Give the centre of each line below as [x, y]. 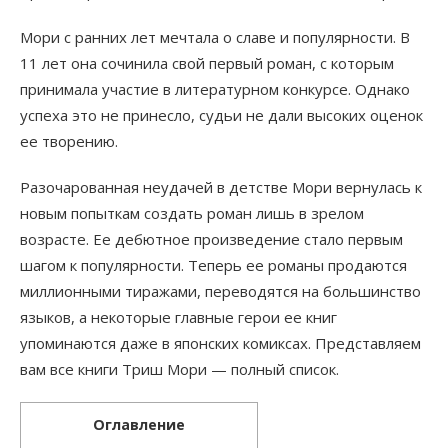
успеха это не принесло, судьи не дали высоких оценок [221, 115]
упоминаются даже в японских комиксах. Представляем [220, 343]
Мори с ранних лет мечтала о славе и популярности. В [215, 37]
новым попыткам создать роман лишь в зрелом [192, 213]
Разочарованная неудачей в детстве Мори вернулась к [221, 187]
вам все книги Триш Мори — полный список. [179, 369]
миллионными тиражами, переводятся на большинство [220, 291]
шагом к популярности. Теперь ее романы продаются [213, 265]
